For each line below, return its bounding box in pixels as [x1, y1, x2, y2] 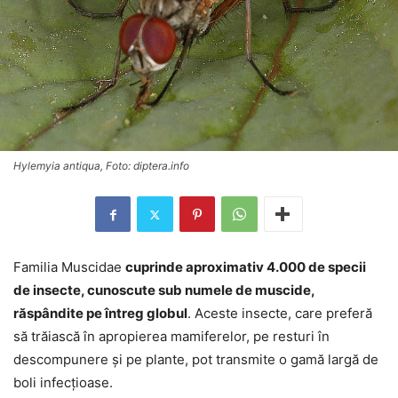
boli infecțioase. [13, 374, 113, 392]
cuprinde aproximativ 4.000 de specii [125, 259, 366, 276]
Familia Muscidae [13, 259, 125, 276]
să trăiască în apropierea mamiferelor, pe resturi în [13, 328, 330, 346]
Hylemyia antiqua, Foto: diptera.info [13, 159, 189, 173]
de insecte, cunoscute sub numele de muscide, [13, 282, 314, 299]
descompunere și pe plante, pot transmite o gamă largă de [13, 351, 378, 369]
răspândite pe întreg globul [13, 305, 187, 322]
